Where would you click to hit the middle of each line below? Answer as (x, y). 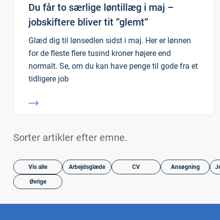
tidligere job (49, 79)
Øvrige (38, 182)
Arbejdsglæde (87, 167)
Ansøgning (185, 167)
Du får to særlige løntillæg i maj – (101, 7)
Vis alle (38, 167)
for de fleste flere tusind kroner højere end (100, 53)
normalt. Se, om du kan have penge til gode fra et (113, 66)
